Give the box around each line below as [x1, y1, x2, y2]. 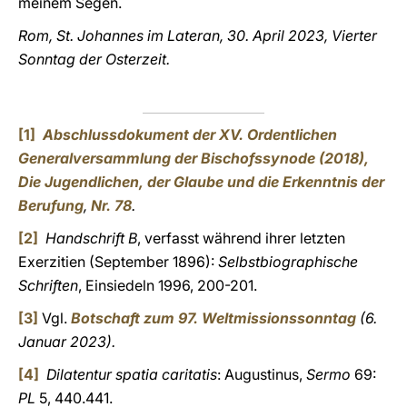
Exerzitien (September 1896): [18, 253, 218, 271]
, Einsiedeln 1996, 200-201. [78, 276, 257, 294]
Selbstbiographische [218, 253, 358, 271]
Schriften [18, 276, 78, 294]
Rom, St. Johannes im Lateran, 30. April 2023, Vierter [18, 26, 377, 45]
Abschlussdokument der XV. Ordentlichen [43, 125, 337, 144]
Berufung [18, 196, 84, 214]
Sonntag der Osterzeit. [18, 50, 170, 68]
